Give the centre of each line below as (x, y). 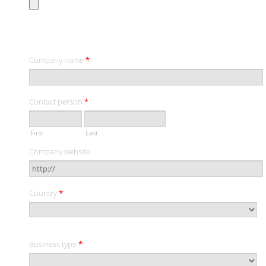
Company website (60, 152)
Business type (54, 244)
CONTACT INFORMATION (83, 38)
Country (44, 193)
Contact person (57, 102)
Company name (57, 60)
